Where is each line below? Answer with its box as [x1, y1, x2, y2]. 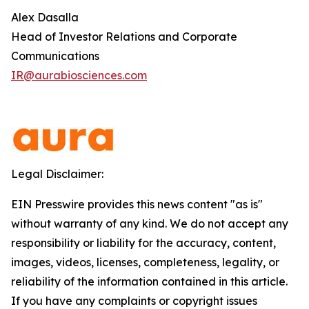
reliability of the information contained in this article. [11, 275, 288, 288]
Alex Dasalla [11, 10, 79, 24]
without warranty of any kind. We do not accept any [11, 217, 288, 230]
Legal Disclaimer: [11, 167, 103, 181]
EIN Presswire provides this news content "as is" [11, 197, 263, 211]
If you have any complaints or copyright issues [11, 294, 257, 308]
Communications [11, 49, 99, 63]
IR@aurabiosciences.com [11, 68, 147, 82]
